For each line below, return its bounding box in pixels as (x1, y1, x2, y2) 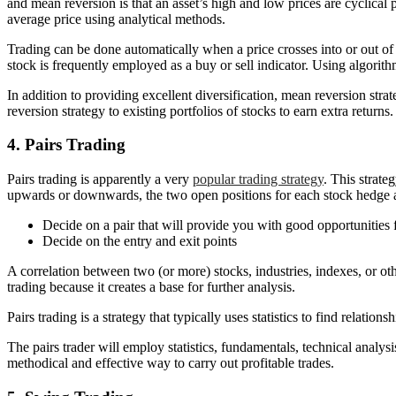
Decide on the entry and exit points (42, 233, 237, 249)
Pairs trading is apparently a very (7, 171, 193, 187)
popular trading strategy (193, 171, 324, 187)
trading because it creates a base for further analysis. (7, 279, 295, 295)
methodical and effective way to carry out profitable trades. (7, 355, 334, 371)
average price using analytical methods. (7, 11, 225, 27)
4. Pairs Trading (7, 135, 126, 155)
